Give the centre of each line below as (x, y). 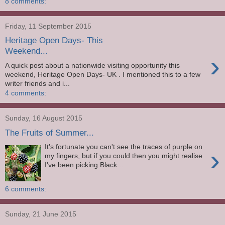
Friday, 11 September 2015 (48, 26)
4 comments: (26, 93)
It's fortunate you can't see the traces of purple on (124, 147)
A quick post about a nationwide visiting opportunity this (92, 65)
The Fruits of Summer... (49, 132)
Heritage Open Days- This (54, 40)
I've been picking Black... (84, 165)
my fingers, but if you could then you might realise (124, 156)
